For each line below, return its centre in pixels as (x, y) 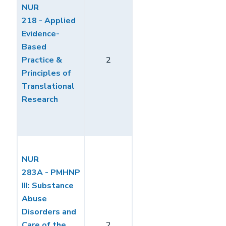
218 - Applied (49, 21)
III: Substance (48, 186)
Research (40, 99)
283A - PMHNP (51, 173)
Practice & (42, 60)
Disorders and (49, 212)
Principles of (46, 73)
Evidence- (41, 34)
